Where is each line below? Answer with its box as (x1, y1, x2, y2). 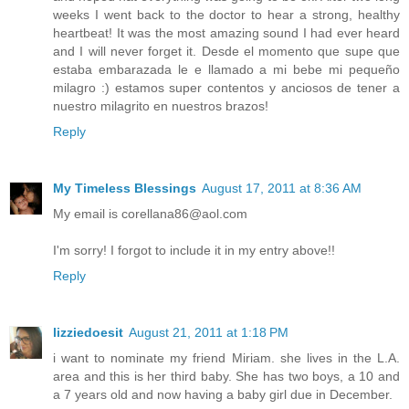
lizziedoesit (53, 324, 123, 340)
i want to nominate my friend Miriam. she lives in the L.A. (53, 350, 400, 365)
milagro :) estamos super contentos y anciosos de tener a (53, 79, 400, 95)
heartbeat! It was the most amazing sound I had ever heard (53, 25, 400, 40)
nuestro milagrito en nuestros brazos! (53, 98, 268, 113)
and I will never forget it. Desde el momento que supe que (53, 43, 400, 58)
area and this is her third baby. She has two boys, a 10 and (53, 368, 400, 383)
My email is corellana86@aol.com (53, 205, 247, 221)
